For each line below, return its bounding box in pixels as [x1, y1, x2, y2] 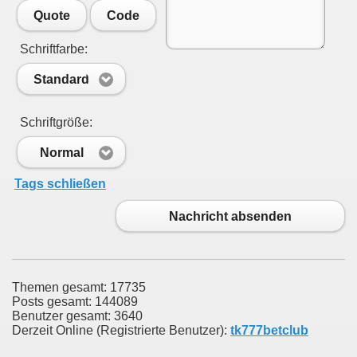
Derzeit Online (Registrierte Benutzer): [12, 324, 230, 338]
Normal [39, 145, 84, 159]
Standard [33, 72, 89, 86]
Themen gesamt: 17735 [12, 280, 146, 295]
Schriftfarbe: [17, 42, 88, 56]
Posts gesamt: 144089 [12, 295, 138, 309]
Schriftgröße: [17, 116, 92, 130]
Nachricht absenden [169, 209, 292, 223]
